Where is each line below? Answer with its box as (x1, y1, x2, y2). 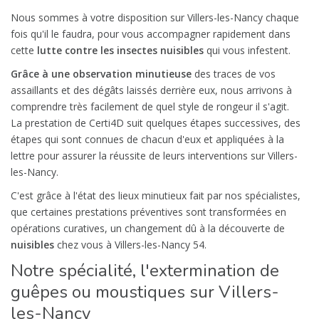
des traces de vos (192, 66, 276, 80)
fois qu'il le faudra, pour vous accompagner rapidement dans (11, 26, 291, 41)
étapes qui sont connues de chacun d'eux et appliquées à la (11, 132, 284, 146)
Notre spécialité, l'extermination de (11, 258, 279, 282)
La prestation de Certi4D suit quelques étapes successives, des (11, 115, 300, 130)
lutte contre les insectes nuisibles (37, 43, 204, 57)
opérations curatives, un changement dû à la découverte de (11, 221, 285, 235)
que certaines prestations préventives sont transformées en (11, 204, 286, 219)
